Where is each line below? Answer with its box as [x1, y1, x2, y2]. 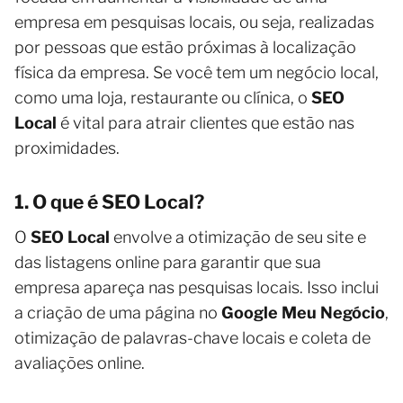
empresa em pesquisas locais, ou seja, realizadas [14, 12, 374, 31]
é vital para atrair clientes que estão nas [57, 112, 354, 132]
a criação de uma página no [14, 302, 221, 322]
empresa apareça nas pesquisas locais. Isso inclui [14, 277, 379, 297]
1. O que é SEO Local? [14, 190, 204, 213]
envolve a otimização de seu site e [110, 227, 366, 246]
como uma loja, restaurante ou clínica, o [14, 87, 311, 107]
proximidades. [14, 138, 120, 157]
